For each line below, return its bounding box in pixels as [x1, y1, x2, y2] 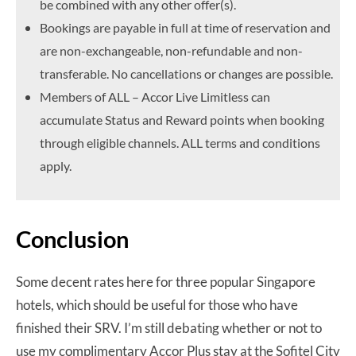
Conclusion [16, 224, 129, 253]
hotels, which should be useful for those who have [16, 296, 298, 313]
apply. [40, 157, 72, 173]
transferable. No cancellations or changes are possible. [40, 65, 333, 81]
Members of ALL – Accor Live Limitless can [40, 88, 270, 104]
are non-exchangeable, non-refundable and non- [40, 42, 303, 58]
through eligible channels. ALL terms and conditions [40, 134, 320, 150]
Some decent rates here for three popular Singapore [16, 273, 315, 290]
